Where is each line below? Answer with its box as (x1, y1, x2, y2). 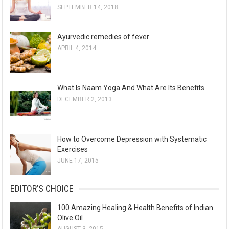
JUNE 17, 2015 (57, 157, 99, 165)
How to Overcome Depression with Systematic (57, 135, 207, 144)
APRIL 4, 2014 (57, 44, 97, 52)
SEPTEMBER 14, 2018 (57, 4, 119, 11)
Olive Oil (57, 214, 83, 222)
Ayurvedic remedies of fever (57, 33, 150, 41)
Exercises (57, 145, 88, 154)
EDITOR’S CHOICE (10, 183, 74, 194)
